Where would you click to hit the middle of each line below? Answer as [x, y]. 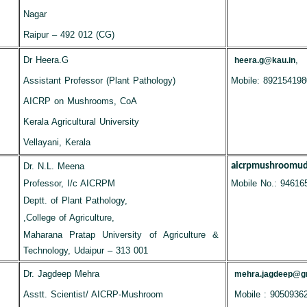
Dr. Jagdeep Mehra [61, 274]
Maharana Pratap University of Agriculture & [121, 235]
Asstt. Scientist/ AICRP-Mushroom [93, 294]
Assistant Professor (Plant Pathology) [99, 81]
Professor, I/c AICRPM [69, 183]
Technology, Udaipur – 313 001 [86, 250]
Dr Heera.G [46, 60]
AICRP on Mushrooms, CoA [80, 101]
